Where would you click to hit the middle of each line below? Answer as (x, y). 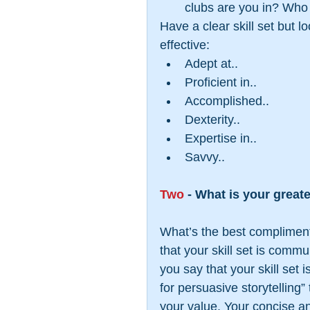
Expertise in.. (224, 138)
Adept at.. (215, 64)
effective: (186, 45)
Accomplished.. (230, 101)
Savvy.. (207, 157)
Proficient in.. (224, 82)
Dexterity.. (216, 120)
